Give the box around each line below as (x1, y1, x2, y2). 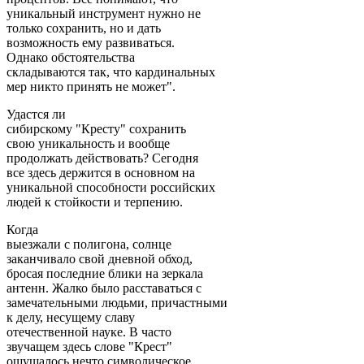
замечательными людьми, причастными (6, 295, 227, 310)
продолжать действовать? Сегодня (6, 150, 198, 165)
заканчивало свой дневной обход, (6, 251, 193, 266)
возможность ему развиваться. (6, 35, 175, 50)
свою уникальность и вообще (6, 136, 170, 150)
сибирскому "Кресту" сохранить (6, 121, 186, 136)
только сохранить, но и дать (6, 20, 161, 35)
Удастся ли (6, 106, 66, 121)
